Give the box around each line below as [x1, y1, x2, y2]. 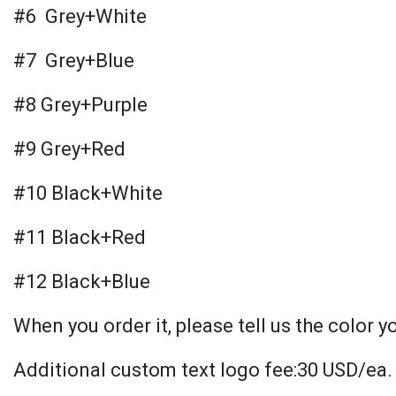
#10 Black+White [13, 182, 163, 204]
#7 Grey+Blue [13, 49, 134, 72]
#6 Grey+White [13, 5, 147, 27]
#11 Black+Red [13, 226, 146, 248]
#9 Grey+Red [13, 138, 126, 160]
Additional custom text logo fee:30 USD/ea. [13, 359, 392, 381]
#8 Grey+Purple [13, 94, 148, 116]
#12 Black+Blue [13, 270, 150, 293]
